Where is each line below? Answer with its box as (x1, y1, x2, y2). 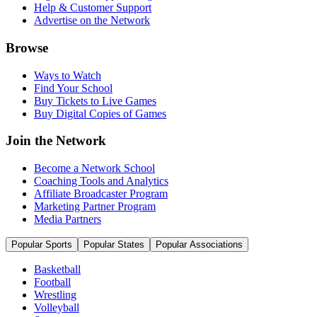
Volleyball (34, 301, 79, 314)
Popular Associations (156, 239, 243, 250)
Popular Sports (11, 239, 72, 250)
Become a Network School (34, 162, 155, 175)
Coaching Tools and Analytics (34, 175, 168, 188)
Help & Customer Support (34, 1, 151, 14)
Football (34, 276, 71, 289)
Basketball (34, 263, 81, 276)
